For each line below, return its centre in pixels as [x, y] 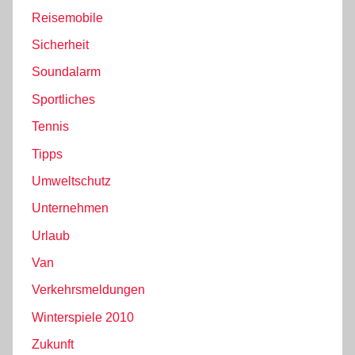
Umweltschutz [71, 181]
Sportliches [63, 99]
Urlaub [51, 235]
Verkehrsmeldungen [88, 290]
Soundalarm [66, 72]
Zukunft [53, 345]
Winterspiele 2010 [83, 317]
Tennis [50, 127]
